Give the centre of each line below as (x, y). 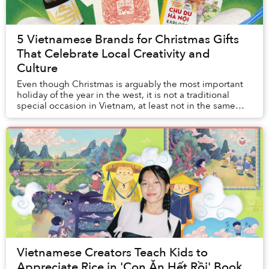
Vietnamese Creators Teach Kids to (112, 253)
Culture (37, 68)
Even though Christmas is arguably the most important (130, 84)
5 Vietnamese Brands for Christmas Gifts (128, 40)
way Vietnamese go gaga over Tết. (88, 117)
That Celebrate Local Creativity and (113, 54)
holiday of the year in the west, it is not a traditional (123, 95)
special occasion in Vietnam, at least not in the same (126, 106)
